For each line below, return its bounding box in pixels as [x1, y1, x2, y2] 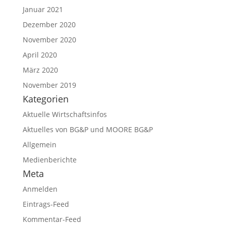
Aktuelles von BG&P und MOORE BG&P [22, 125, 153, 134]
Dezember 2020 [22, 20, 76, 29]
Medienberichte [22, 155, 77, 164]
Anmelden [22, 184, 58, 194]
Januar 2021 [22, 5, 63, 14]
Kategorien [22, 93, 69, 105]
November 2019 [22, 80, 76, 90]
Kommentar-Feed [22, 214, 81, 224]
